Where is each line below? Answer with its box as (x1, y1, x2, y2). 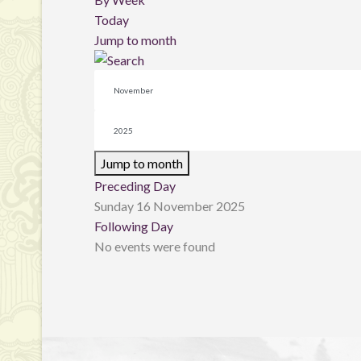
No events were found (94, 239, 215, 254)
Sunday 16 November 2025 (94, 198, 245, 214)
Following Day (94, 218, 173, 234)
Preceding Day (94, 178, 176, 193)
